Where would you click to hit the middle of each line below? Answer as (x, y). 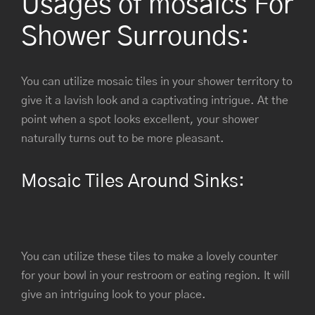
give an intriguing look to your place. (114, 295)
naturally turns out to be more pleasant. (123, 138)
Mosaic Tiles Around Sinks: (133, 181)
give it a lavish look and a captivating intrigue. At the (155, 100)
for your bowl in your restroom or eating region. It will (155, 276)
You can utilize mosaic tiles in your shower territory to (157, 81)
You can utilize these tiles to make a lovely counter (149, 257)
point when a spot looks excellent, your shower (140, 119)
